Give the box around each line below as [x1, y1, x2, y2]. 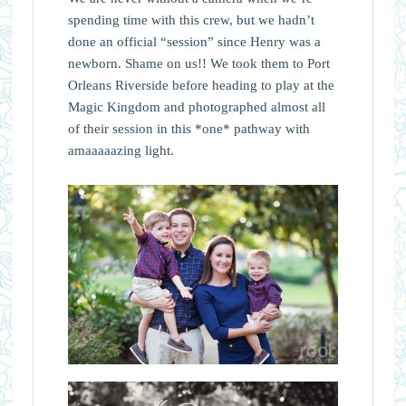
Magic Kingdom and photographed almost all [67, 99, 325, 114]
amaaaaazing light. [67, 142, 174, 158]
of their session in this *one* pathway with [67, 121, 310, 136]
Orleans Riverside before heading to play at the [67, 77, 334, 92]
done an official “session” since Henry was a [67, 34, 321, 49]
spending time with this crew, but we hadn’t [67, 12, 314, 27]
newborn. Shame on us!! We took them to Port [67, 55, 330, 71]
